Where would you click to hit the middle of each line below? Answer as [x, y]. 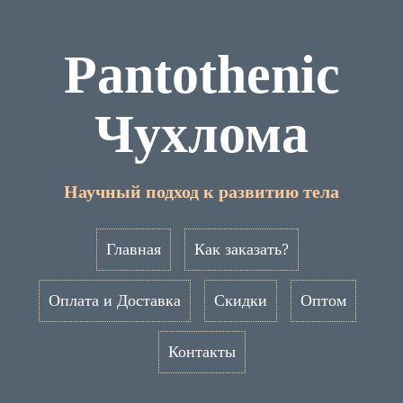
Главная [133, 249]
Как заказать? [241, 249]
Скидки [240, 300]
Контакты [201, 352]
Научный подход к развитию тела [201, 192]
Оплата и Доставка [114, 300]
